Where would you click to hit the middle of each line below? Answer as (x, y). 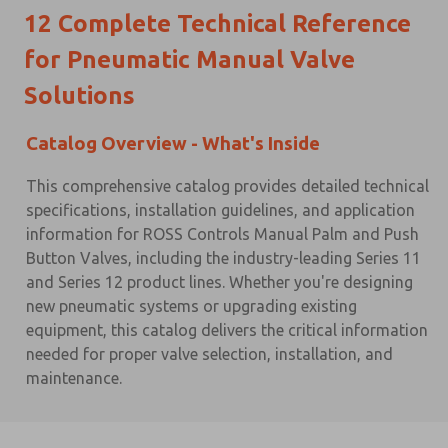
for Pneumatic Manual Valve (189, 59)
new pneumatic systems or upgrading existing (191, 305)
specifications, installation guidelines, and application (220, 209)
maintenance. (74, 377)
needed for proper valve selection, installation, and (209, 353)
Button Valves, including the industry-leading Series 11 (223, 257)
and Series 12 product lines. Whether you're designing (219, 281)
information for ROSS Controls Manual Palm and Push (222, 233)
